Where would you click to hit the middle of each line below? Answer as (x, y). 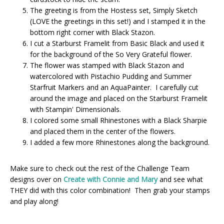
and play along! (34, 201)
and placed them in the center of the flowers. (103, 131)
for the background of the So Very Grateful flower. (111, 54)
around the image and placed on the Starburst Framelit (119, 98)
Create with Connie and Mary (110, 179)
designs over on (37, 179)
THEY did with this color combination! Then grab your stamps (110, 190)
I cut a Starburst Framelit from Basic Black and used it (117, 43)
